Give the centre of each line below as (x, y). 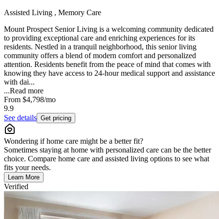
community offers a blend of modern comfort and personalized (100, 55)
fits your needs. (27, 167)
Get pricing (56, 118)
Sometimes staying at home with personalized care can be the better (108, 150)
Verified (16, 186)
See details (20, 117)
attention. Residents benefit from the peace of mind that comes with (107, 64)
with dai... (19, 82)
